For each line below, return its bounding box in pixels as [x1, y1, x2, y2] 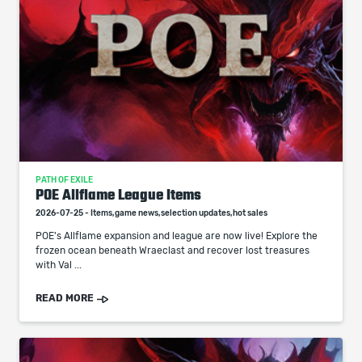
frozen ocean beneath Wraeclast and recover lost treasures [36, 246, 309, 255]
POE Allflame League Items [36, 187, 201, 203]
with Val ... [36, 260, 82, 270]
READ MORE [36, 293, 94, 303]
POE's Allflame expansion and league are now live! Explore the [36, 231, 318, 241]
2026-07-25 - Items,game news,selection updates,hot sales [36, 209, 267, 217]
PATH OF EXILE [36, 176, 93, 184]
